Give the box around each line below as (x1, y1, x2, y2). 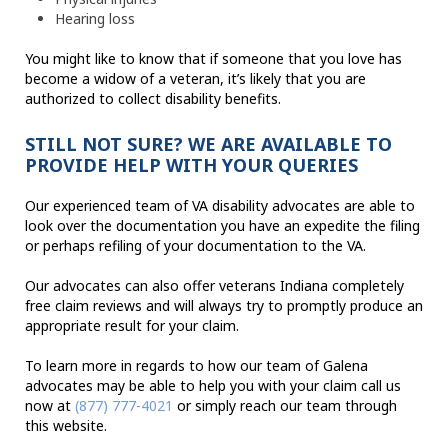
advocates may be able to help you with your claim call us (25, 376, 401, 396)
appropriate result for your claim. (25, 316, 239, 336)
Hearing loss (55, 9, 135, 29)
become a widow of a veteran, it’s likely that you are (25, 69, 366, 89)
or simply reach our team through (173, 396, 397, 416)
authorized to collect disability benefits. (25, 89, 281, 109)
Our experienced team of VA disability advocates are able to (25, 196, 415, 216)
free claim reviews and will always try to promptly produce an (25, 296, 423, 316)
